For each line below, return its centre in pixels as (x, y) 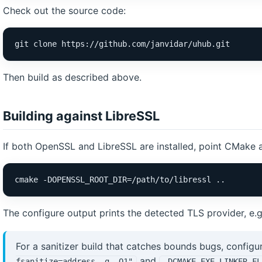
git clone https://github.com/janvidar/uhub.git (122, 44)
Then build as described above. (72, 77)
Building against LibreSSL (81, 116)
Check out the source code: (64, 11)
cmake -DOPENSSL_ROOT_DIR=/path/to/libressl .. (120, 180)
